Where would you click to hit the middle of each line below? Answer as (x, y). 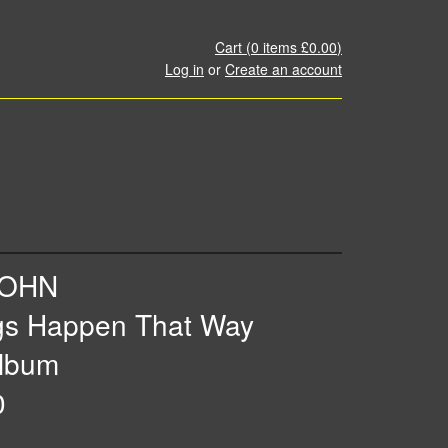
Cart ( (233, 47)
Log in (184, 69)
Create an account (283, 69)
